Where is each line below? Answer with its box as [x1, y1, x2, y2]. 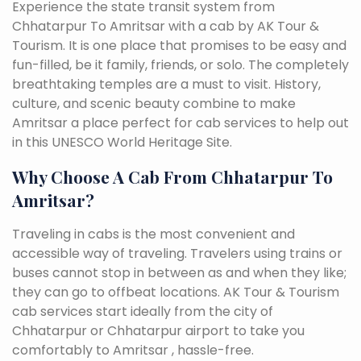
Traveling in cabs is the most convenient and [12, 224, 295, 243]
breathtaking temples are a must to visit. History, [12, 74, 321, 93]
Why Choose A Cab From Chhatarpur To [12, 164, 333, 188]
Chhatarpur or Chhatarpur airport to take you [12, 321, 305, 340]
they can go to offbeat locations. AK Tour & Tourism [12, 282, 339, 301]
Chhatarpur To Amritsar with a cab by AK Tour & [12, 16, 319, 35]
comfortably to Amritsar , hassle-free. [12, 340, 254, 359]
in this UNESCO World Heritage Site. [12, 132, 232, 151]
